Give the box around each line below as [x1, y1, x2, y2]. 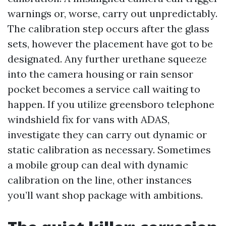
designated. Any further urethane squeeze [8, 52, 207, 65]
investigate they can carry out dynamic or [8, 128, 207, 141]
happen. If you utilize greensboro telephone [8, 98, 214, 110]
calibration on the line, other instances [8, 174, 192, 186]
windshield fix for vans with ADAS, [8, 113, 169, 126]
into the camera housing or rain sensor [8, 68, 193, 80]
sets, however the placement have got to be [8, 37, 213, 50]
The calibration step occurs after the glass [8, 22, 209, 35]
